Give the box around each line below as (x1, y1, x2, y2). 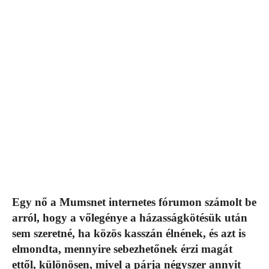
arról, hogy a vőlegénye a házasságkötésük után (12, 211, 247, 224)
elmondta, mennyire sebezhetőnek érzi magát (12, 242, 232, 255)
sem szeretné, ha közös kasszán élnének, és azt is (12, 226, 246, 240)
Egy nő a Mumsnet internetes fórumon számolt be (12, 195, 256, 208)
